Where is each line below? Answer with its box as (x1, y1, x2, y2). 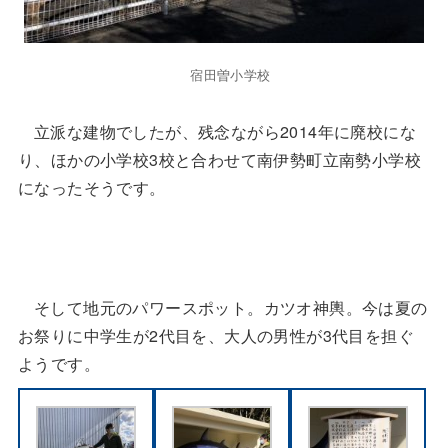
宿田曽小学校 (190, 65, 271, 84)
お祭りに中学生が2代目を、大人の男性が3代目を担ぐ (17, 324, 414, 347)
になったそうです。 (17, 176, 166, 199)
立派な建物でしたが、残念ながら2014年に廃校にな (33, 120, 416, 143)
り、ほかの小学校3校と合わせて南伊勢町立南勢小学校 (17, 148, 421, 171)
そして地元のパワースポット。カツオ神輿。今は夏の (33, 296, 428, 319)
